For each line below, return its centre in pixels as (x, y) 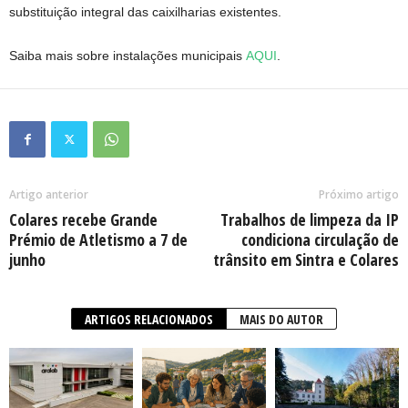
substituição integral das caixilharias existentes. (145, 11)
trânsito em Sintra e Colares (306, 259)
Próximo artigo (359, 194)
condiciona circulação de (320, 239)
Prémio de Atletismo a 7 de (98, 239)
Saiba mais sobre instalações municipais (127, 55)
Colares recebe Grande (83, 219)
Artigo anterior (49, 194)
